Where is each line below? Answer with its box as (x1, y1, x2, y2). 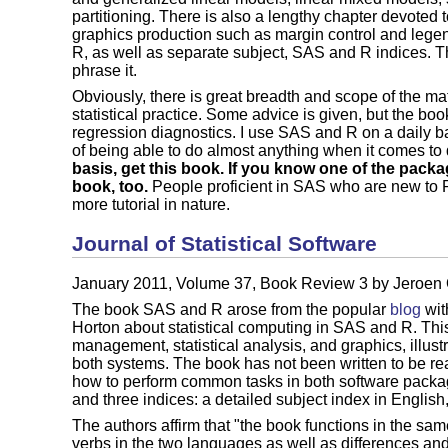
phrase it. (72, 61, 137, 79)
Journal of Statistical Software (72, 231, 377, 256)
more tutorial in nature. (72, 195, 230, 213)
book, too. (72, 177, 148, 195)
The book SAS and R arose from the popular (72, 301, 390, 319)
